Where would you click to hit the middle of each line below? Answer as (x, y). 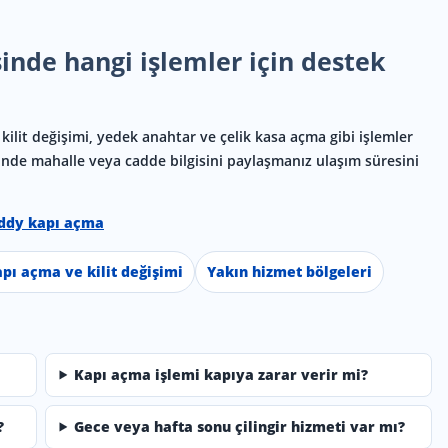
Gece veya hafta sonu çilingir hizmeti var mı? (240, 426)
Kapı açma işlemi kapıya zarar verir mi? (221, 374)
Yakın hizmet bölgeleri (289, 271)
